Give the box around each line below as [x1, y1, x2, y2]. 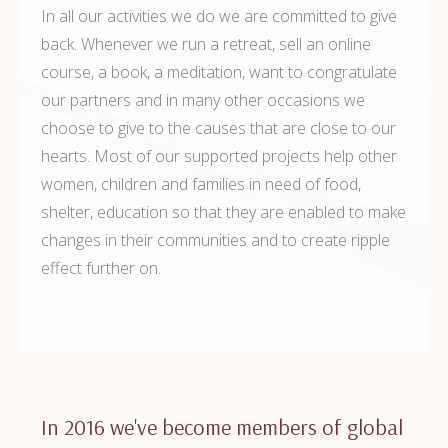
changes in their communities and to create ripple [41, 229, 390, 251]
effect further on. [41, 257, 161, 279]
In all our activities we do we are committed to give [41, 5, 397, 27]
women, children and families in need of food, [41, 173, 361, 195]
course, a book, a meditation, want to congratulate [41, 61, 397, 83]
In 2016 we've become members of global [41, 413, 403, 441]
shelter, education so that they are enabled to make [41, 201, 406, 223]
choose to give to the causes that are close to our [41, 117, 396, 139]
